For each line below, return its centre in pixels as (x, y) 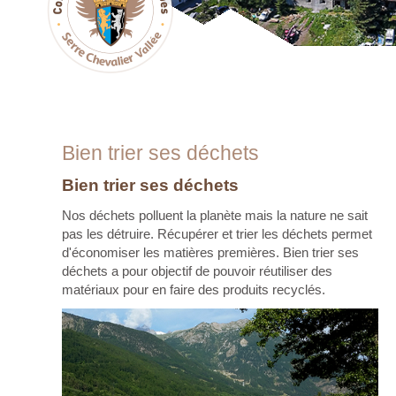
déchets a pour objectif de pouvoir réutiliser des (197, 271)
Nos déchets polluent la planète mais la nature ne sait (214, 215)
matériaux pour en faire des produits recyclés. (193, 289)
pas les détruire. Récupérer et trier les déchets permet (217, 234)
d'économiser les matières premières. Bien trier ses (210, 252)
